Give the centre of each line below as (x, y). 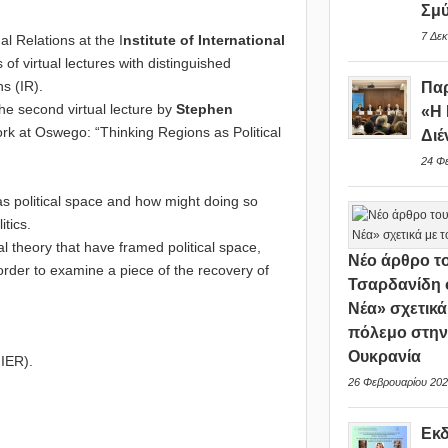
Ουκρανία (385, 356)
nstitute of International (204, 40)
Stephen (204, 109)
